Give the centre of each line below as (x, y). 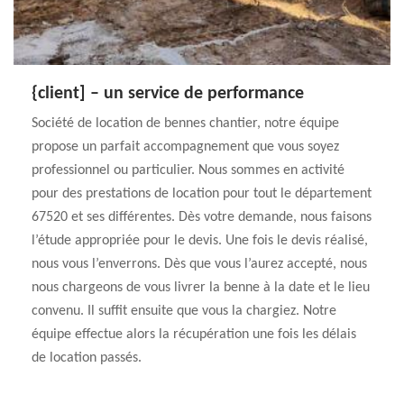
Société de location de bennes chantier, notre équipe (185, 124)
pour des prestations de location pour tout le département (202, 194)
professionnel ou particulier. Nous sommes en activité (188, 170)
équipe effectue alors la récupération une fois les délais (194, 335)
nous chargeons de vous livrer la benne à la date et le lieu (201, 288)
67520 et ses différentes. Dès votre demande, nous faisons (202, 217)
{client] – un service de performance (168, 94)
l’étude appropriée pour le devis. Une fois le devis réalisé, (200, 241)
